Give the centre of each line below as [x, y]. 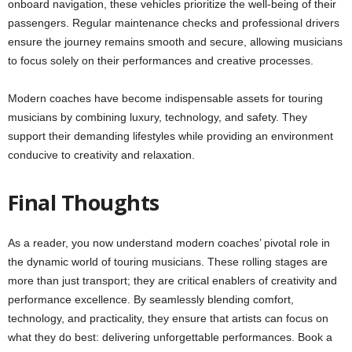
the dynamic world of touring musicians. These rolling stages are [168, 261]
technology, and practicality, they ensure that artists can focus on [168, 318]
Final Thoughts [84, 202]
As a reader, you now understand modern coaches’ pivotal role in [169, 242]
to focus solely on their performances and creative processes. [161, 60]
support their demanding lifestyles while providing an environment [170, 136]
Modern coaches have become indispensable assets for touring [165, 98]
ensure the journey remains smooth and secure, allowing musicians [175, 41]
